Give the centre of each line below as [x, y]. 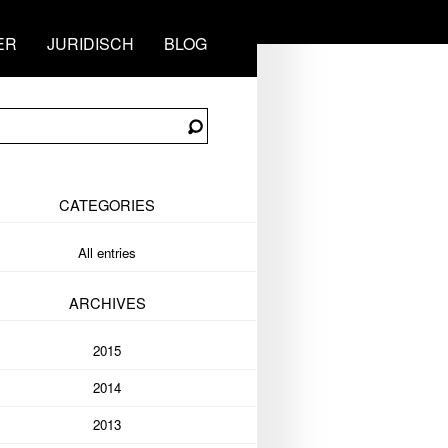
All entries [107, 253]
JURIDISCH [90, 43]
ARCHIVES [107, 302]
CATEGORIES [107, 205]
